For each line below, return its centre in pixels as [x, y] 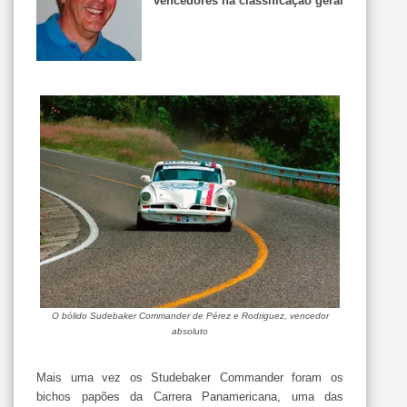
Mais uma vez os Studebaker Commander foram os [190, 377]
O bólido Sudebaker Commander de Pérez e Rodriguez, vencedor [190, 316]
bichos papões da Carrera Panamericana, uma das [190, 396]
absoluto [190, 331]
